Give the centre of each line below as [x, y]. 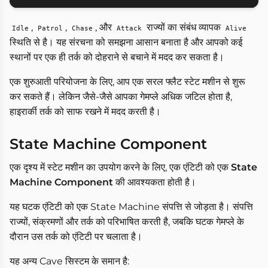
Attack [129, 28]
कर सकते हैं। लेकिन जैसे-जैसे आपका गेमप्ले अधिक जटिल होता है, [121, 97]
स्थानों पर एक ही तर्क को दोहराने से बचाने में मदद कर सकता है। [117, 57]
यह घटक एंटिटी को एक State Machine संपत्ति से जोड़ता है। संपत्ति [131, 207]
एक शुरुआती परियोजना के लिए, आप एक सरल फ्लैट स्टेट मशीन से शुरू [127, 82]
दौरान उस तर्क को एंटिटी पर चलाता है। [76, 237]
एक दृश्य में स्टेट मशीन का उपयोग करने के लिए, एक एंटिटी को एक [120, 167]
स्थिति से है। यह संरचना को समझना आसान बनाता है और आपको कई [126, 42]
